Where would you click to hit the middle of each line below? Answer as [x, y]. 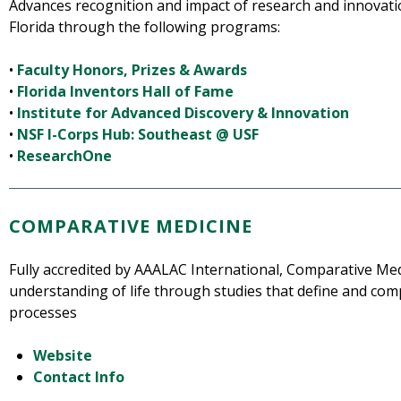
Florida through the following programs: [145, 27]
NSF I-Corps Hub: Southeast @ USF [138, 135]
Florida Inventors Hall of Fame [125, 92]
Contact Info [79, 377]
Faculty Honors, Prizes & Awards [132, 70]
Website [63, 356]
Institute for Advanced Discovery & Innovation [183, 113]
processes [43, 313]
